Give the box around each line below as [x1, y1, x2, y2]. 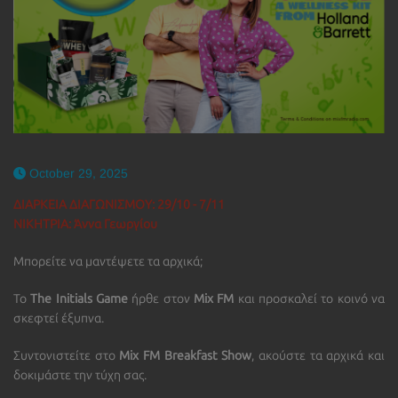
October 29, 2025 [26, 165, 128, 180]
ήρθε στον [128, 291, 195, 306]
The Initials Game [30, 291, 129, 306]
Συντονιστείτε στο [13, 347, 115, 363]
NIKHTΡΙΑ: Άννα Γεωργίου [13, 216, 157, 232]
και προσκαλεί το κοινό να [234, 291, 386, 306]
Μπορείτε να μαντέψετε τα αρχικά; [13, 253, 203, 269]
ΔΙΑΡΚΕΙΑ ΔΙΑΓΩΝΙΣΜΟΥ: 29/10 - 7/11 [13, 196, 225, 212]
